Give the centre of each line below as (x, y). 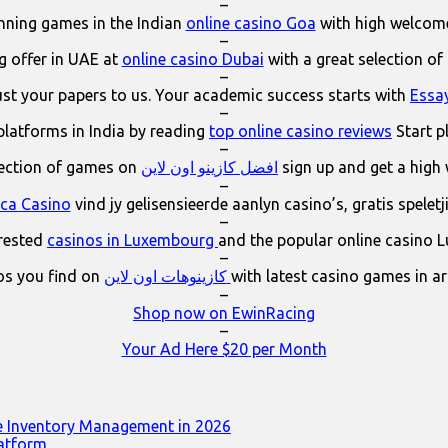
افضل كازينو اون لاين (209, 166)
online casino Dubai (192, 58)
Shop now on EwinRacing (224, 312)
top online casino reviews (300, 130)
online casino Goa (250, 22)
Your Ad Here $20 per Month (224, 348)
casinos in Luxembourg (132, 239)
